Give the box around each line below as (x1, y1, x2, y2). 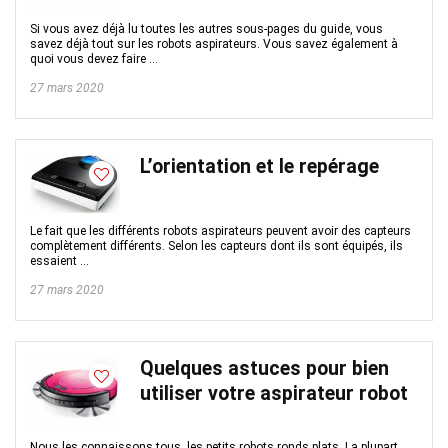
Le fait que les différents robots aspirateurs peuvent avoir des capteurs (30, 224, 411, 238)
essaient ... (30, 254, 89, 268)
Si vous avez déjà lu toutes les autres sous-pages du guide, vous (30, 22, 383, 36)
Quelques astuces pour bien (140, 357, 389, 380)
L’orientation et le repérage (140, 155, 379, 178)
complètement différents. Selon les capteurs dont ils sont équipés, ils (30, 239, 403, 253)
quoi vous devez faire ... (30, 52, 158, 66)
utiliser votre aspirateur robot (140, 382, 408, 405)
